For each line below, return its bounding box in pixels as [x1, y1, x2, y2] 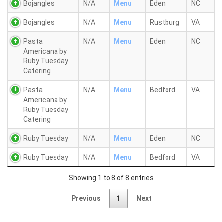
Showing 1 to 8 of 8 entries [68, 173, 154, 182]
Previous [71, 194, 101, 203]
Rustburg [150, 18, 179, 26]
